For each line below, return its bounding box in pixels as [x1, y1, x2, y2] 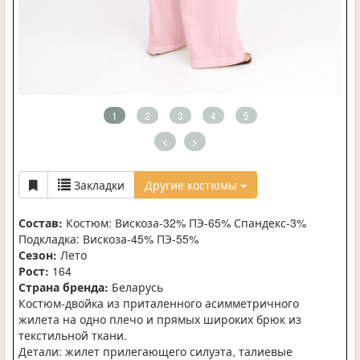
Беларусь [108, 279, 163, 296]
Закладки [74, 177, 125, 194]
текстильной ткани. [18, 327, 127, 344]
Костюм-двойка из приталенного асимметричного [18, 295, 299, 312]
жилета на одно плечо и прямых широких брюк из [18, 311, 301, 328]
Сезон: [18, 247, 57, 264]
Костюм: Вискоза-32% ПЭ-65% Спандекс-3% [63, 215, 306, 231]
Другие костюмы [145, 177, 237, 194]
